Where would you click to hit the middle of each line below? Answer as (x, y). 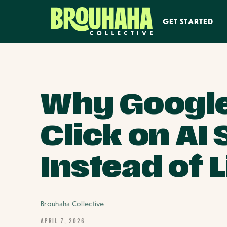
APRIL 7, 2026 (63, 221)
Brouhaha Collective (72, 204)
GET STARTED (188, 21)
